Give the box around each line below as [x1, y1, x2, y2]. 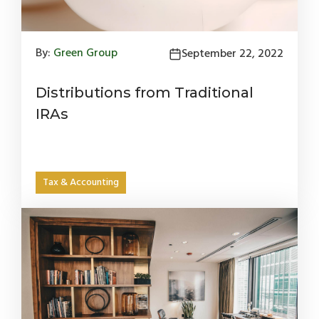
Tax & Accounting [43, 174, 119, 191]
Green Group [53, 44, 117, 63]
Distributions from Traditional [36, 84, 253, 101]
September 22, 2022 [182, 45, 283, 63]
